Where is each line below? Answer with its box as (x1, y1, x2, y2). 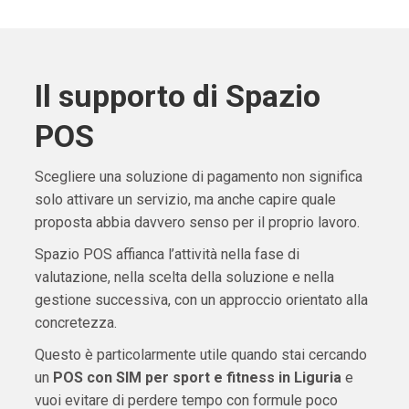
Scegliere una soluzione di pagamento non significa (34, 168, 362, 186)
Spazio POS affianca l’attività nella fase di (34, 246, 299, 264)
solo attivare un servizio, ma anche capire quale (34, 191, 336, 209)
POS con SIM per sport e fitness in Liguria (52, 369, 341, 387)
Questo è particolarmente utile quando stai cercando (34, 346, 367, 364)
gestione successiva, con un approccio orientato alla (34, 291, 368, 309)
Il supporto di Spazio (34, 78, 320, 115)
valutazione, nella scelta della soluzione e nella (34, 268, 334, 287)
